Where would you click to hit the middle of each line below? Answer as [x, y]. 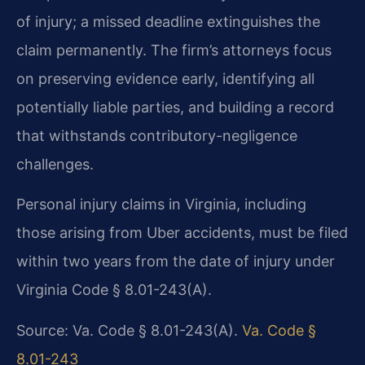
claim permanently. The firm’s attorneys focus [174, 50]
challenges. [55, 164]
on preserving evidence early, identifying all [165, 78]
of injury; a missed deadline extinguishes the [168, 21]
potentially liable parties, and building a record [175, 107]
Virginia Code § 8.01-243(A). [114, 290]
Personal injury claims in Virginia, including [161, 204]
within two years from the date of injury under [176, 262]
